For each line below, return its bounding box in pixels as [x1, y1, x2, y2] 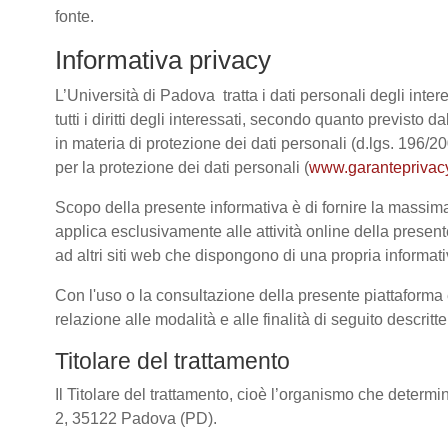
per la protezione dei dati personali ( [55, 159, 309, 176]
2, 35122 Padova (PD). [55, 410, 221, 427]
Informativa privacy [55, 45, 271, 75]
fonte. [55, 8, 94, 25]
